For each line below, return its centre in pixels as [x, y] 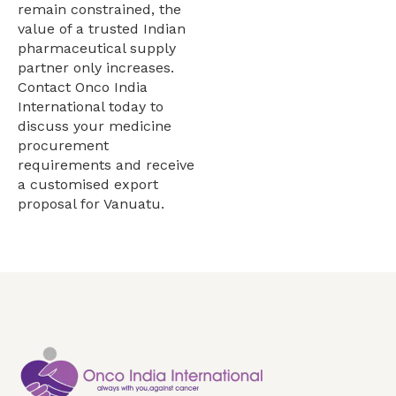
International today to [91, 107]
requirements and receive [106, 165]
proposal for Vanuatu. [91, 204]
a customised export [88, 185]
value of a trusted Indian [102, 29]
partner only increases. [96, 68]
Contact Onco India [83, 88]
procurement [63, 146]
